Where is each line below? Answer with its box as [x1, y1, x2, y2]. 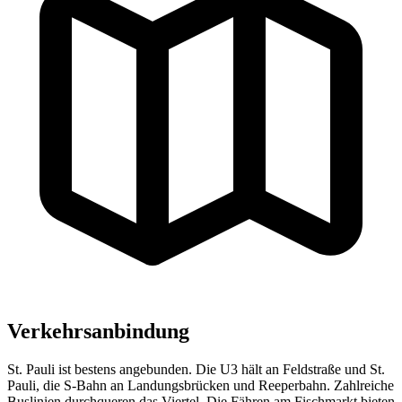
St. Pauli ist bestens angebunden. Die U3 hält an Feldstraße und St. [7, 361, 385, 377]
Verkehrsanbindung [7, 319, 189, 343]
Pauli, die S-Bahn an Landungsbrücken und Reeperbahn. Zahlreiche [7, 377, 394, 393]
